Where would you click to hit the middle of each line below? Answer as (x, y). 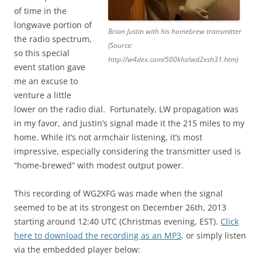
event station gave (50, 67)
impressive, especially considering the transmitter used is (127, 151)
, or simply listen (214, 236)
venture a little (43, 95)
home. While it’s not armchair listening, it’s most (108, 137)
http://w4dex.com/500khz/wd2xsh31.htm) (173, 60)
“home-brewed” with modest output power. (99, 166)
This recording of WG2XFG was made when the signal (118, 194)
